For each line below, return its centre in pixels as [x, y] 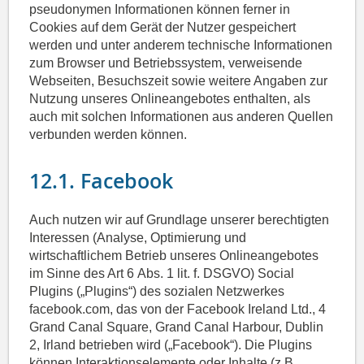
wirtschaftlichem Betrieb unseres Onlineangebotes [174, 256]
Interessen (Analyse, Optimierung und [138, 238]
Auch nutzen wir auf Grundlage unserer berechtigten [180, 220]
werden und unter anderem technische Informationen [181, 45]
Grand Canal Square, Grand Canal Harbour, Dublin [177, 327]
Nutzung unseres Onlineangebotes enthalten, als [170, 99]
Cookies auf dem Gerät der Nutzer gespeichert [163, 28]
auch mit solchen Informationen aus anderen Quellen [182, 117]
